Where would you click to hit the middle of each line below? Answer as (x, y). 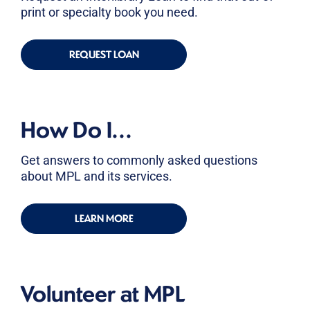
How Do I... (76, 129)
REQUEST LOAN (104, 54)
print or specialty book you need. (109, 12)
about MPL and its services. (97, 176)
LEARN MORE (104, 218)
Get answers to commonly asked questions (139, 160)
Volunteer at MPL (103, 293)
